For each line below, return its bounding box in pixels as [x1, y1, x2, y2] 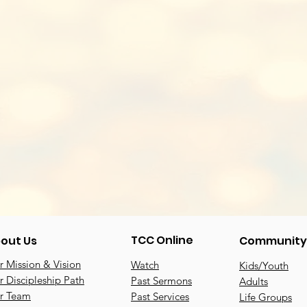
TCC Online [131, 232, 193, 248]
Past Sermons [131, 274, 192, 287]
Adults [239, 275, 268, 288]
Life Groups [239, 291, 292, 304]
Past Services [131, 290, 189, 303]
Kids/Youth [239, 259, 288, 272]
